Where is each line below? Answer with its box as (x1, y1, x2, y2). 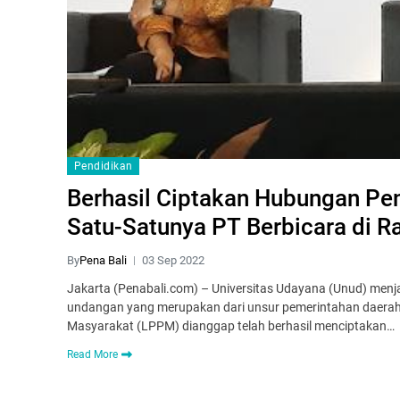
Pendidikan (74, 160, 133, 173)
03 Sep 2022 (142, 254, 204, 268)
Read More (67, 348, 118, 362)
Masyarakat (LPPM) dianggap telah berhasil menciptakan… (67, 319, 395, 334)
